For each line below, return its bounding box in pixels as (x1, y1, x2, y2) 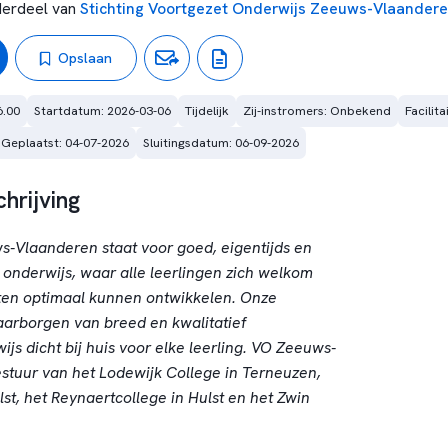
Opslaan (57, 48, 112, 67)
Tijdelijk (184, 102, 229, 119)
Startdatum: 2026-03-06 (33, 102, 171, 119)
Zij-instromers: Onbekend (242, 102, 391, 119)
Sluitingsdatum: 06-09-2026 (142, 134, 299, 151)
